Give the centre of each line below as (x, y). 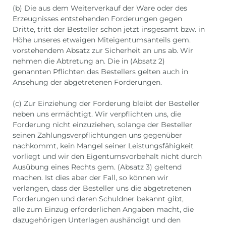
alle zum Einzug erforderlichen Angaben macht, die (103, 210)
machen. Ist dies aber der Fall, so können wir (91, 178)
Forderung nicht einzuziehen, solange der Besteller (102, 125)
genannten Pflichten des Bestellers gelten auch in (100, 72)
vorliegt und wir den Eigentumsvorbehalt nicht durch (107, 157)
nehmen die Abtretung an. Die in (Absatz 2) (89, 61)
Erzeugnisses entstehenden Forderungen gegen (97, 19)
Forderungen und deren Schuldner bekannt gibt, (98, 199)
